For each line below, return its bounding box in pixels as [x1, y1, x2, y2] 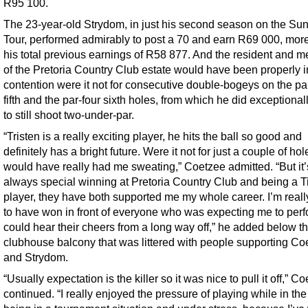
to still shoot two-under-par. [3, 108, 134, 121]
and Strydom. [3, 251, 68, 264]
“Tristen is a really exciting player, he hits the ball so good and [3, 130, 302, 143]
